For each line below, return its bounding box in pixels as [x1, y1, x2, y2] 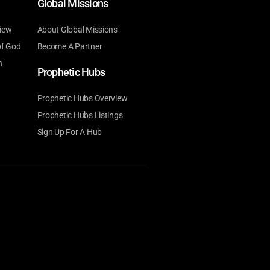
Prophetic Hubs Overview [37, 93, 128, 104]
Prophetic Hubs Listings [37, 110, 123, 121]
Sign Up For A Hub [37, 127, 102, 137]
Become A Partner [37, 42, 102, 52]
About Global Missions [37, 25, 118, 35]
